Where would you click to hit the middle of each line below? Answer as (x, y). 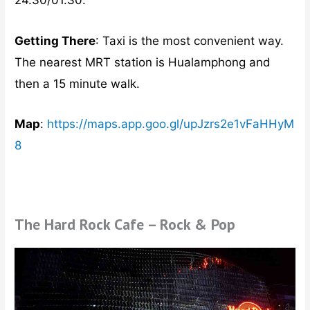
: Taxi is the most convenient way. (190, 40)
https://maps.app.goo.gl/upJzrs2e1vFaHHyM (171, 124)
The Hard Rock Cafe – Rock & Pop (125, 225)
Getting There (55, 40)
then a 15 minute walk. (77, 83)
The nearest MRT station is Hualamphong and (143, 62)
